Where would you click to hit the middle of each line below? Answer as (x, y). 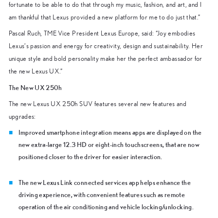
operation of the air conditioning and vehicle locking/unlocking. (106, 207)
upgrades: (22, 117)
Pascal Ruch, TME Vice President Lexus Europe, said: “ (83, 33)
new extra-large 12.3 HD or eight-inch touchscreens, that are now (109, 144)
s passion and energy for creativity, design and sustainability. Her (115, 46)
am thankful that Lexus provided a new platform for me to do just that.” (104, 17)
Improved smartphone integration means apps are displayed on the (110, 132)
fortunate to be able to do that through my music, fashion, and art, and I (105, 5)
